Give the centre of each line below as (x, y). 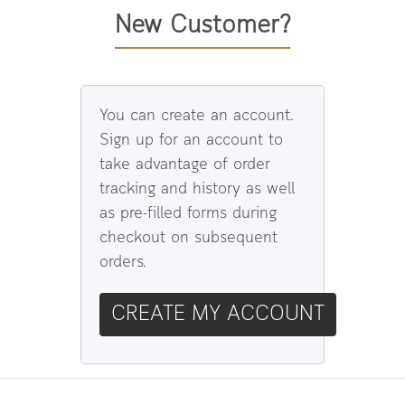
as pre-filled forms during (188, 214)
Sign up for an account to (191, 141)
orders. (122, 263)
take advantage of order (185, 165)
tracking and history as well (197, 189)
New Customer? (202, 26)
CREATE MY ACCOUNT (218, 315)
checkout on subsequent (188, 238)
